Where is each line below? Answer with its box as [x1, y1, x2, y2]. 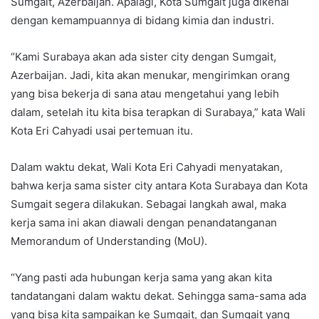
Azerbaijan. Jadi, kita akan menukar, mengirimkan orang [11, 68, 290, 83]
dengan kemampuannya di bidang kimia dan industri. [11, 14, 274, 28]
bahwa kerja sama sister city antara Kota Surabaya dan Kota [11, 179, 308, 193]
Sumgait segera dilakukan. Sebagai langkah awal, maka [11, 197, 286, 211]
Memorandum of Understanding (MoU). [11, 234, 207, 249]
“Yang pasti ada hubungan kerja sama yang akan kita [11, 271, 272, 285]
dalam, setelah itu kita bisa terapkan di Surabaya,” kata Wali [11, 105, 305, 120]
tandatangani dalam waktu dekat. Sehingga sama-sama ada [11, 289, 306, 303]
